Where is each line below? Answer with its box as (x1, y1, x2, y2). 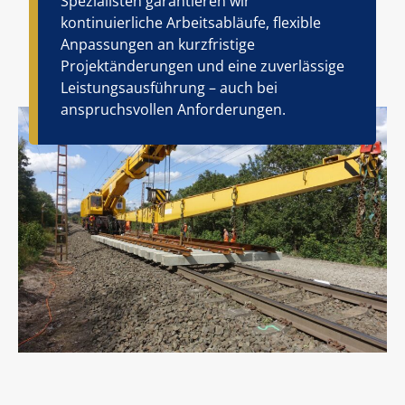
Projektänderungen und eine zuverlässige (60, 56, 344, 77)
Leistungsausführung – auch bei (60, 78, 278, 99)
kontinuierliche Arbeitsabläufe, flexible (60, 13, 321, 33)
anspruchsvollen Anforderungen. (60, 99, 286, 120)
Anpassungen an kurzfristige (60, 34, 255, 55)
